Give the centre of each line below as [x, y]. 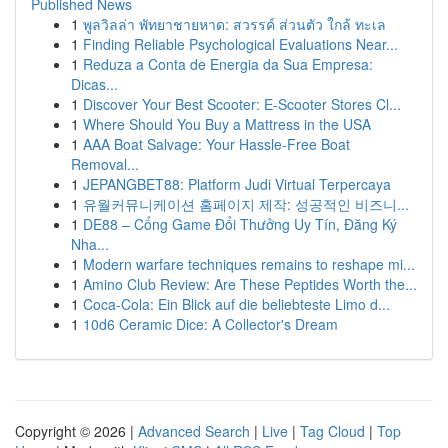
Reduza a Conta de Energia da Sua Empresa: [228, 64]
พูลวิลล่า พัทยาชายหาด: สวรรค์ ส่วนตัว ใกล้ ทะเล [234, 24]
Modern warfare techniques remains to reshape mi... [249, 264]
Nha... [90, 244]
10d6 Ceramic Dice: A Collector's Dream [210, 324]
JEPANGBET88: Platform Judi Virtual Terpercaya [237, 184]
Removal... [105, 164]
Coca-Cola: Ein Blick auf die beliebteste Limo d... [236, 304]
